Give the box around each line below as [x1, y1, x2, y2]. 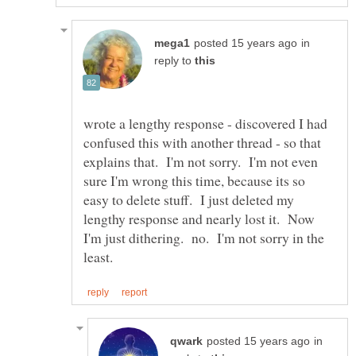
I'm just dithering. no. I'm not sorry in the [83, 228, 324, 248]
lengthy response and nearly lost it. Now [83, 209, 315, 229]
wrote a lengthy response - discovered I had [83, 114, 327, 133]
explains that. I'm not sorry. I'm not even [83, 152, 318, 172]
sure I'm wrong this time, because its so [83, 171, 305, 191]
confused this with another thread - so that [83, 133, 321, 153]
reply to [154, 55, 195, 68]
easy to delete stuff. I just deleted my [83, 190, 294, 210]
